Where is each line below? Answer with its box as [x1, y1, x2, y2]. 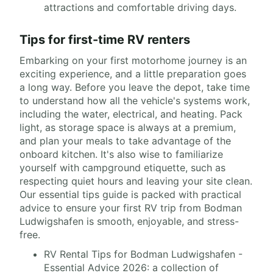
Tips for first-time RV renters [19, 32, 190, 47]
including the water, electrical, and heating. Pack [19, 108, 243, 120]
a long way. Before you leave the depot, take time [19, 81, 250, 93]
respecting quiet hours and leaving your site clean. [19, 175, 252, 187]
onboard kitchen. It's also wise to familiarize [19, 148, 223, 160]
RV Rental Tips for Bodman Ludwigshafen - [44, 248, 243, 260]
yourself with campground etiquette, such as [19, 161, 225, 174]
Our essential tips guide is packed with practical [19, 188, 241, 200]
